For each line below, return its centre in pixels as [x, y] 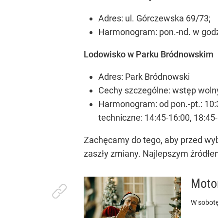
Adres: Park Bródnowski [144, 77]
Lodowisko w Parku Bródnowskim [149, 54]
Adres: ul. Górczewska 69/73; [154, 18]
